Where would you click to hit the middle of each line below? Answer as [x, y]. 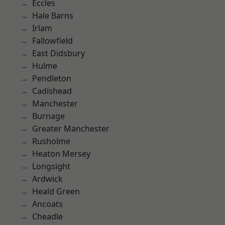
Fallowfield [52, 41]
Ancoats [47, 204]
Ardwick [47, 179]
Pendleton [52, 78]
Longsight [51, 166]
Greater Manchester [71, 129]
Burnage [48, 116]
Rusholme [51, 141]
